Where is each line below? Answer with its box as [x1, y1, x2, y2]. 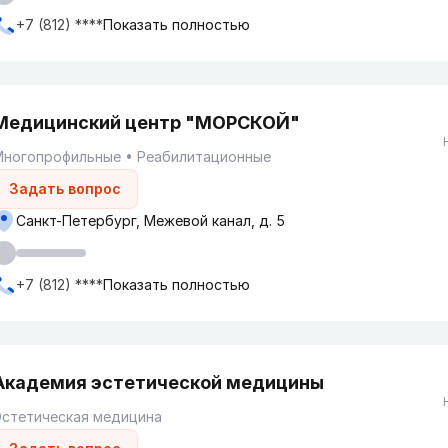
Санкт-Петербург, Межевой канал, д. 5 [16, 212, 285, 229]
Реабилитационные [137, 148, 271, 165]
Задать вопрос [9, 180, 121, 197]
